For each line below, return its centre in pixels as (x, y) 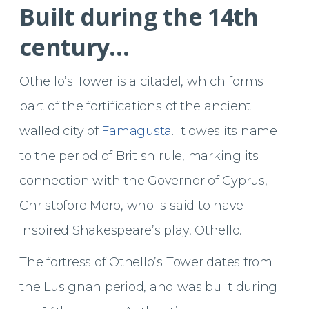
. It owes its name (225, 131)
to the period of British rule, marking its (139, 156)
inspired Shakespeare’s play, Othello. (131, 230)
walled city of (61, 131)
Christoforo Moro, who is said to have (132, 205)
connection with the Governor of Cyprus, (143, 180)
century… (74, 47)
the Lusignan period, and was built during (149, 287)
